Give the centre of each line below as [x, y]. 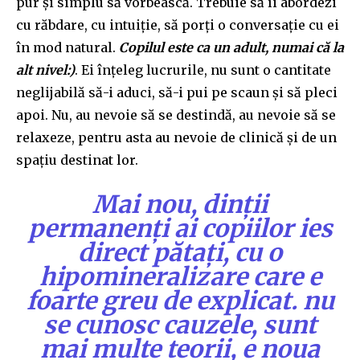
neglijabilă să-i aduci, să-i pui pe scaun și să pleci [177, 92]
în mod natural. [67, 47]
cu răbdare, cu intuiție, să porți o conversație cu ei [178, 25]
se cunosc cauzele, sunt [180, 324]
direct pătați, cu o [180, 252]
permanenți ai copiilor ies [180, 228]
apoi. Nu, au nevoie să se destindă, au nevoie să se [176, 115]
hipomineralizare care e [180, 276]
